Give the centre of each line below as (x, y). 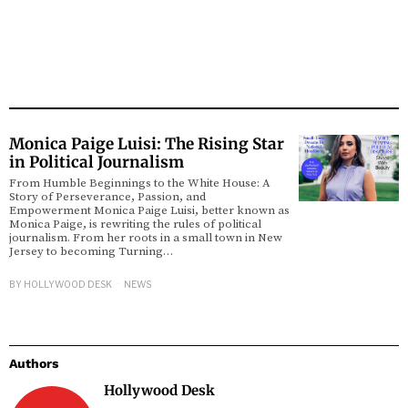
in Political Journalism (97, 162)
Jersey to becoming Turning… (91, 251)
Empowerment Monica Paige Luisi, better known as (149, 210)
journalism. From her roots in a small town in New (146, 238)
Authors (34, 364)
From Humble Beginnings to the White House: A (140, 183)
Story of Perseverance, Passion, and (107, 197)
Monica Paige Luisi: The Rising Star (147, 144)
